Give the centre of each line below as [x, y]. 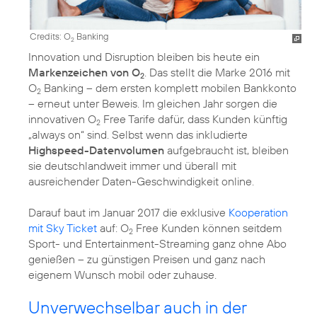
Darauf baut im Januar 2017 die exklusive [128, 213]
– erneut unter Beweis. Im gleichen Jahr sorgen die [153, 104]
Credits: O [50, 36]
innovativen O [62, 119]
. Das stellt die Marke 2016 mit [217, 73]
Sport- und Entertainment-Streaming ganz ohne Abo [157, 244]
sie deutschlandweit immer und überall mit [132, 166]
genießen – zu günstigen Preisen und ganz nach [147, 259]
